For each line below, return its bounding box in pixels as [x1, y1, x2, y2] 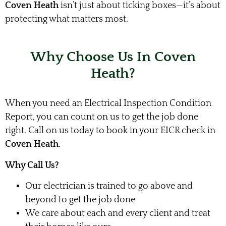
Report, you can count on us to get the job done [5, 112, 198, 123]
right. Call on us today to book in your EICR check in [5, 126, 215, 136]
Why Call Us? [5, 160, 59, 171]
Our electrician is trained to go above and [25, 181, 193, 192]
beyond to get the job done [25, 195, 135, 205]
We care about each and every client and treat [25, 208, 210, 219]
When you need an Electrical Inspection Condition [5, 98, 211, 109]
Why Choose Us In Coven [30, 49, 196, 65]
